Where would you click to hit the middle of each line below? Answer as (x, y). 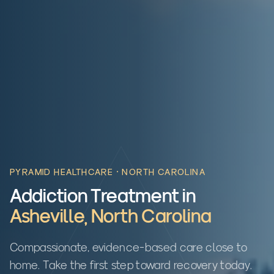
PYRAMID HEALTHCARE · (66, 172)
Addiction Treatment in (103, 196)
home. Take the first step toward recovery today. (131, 265)
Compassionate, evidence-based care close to (129, 248)
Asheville (47, 217)
